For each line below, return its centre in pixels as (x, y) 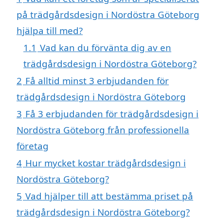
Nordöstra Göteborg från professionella (103, 130)
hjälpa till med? (50, 31)
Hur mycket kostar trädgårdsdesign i (106, 163)
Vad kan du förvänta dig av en (106, 48)
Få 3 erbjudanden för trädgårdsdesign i (112, 114)
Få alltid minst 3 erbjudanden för (97, 81)
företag (33, 146)
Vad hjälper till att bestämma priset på (109, 196)
